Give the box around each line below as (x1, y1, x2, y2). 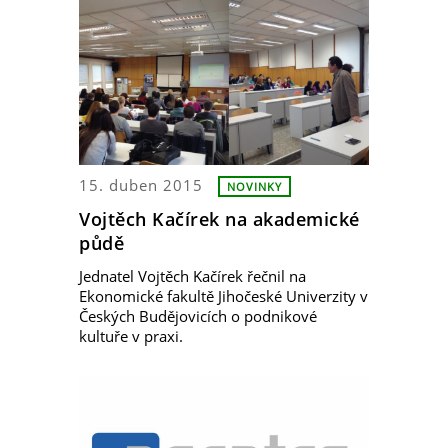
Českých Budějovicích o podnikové (79, 305, 317, 326)
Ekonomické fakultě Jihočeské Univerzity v (79, 285, 368, 306)
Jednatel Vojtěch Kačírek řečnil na (79, 265, 306, 286)
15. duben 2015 (79, 175, 203, 196)
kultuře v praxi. (79, 325, 183, 346)
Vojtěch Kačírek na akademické (79, 207, 360, 232)
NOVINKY (227, 179, 282, 195)
